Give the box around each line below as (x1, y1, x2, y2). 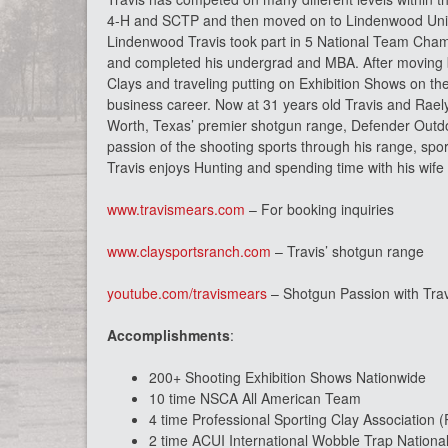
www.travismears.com (107, 199, 245, 219)
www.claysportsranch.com (107, 241, 271, 261)
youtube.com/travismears (107, 283, 267, 303)
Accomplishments (107, 325, 230, 345)
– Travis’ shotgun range (271, 241, 424, 261)
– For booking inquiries (245, 199, 394, 219)
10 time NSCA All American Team (149, 388, 361, 408)
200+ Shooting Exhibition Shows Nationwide (149, 367, 426, 387)
